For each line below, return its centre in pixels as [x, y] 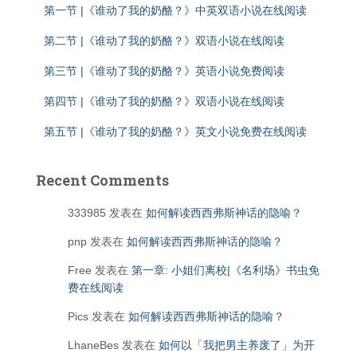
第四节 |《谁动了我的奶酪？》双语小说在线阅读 [164, 101]
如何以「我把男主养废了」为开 [237, 345]
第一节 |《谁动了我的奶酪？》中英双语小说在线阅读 [175, 10]
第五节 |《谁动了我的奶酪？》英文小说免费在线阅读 [175, 131]
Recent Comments [102, 180]
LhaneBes [93, 345]
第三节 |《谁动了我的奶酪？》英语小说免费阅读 [164, 71]
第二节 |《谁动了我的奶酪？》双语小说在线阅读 [164, 41]
